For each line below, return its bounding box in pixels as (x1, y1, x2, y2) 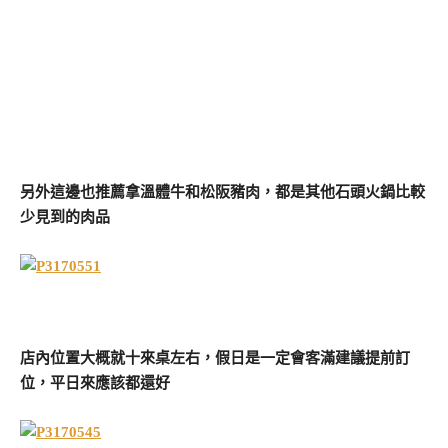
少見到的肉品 (20, 208, 110, 225)
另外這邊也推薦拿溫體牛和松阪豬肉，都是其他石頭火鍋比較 (20, 183, 425, 200)
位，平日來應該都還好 (20, 375, 170, 392)
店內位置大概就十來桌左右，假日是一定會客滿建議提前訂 (20, 350, 410, 367)
